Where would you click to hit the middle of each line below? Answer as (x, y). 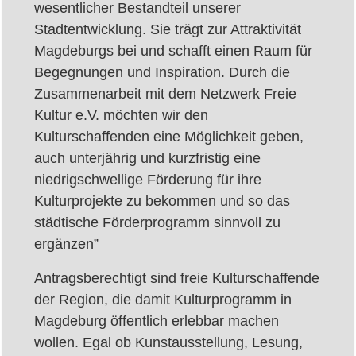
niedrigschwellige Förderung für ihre (148, 180)
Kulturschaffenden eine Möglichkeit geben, (169, 137)
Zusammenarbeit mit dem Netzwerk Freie (165, 94)
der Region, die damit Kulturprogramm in (163, 300)
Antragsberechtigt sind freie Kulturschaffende (177, 278)
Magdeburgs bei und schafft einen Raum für (173, 51)
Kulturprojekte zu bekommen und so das (162, 201)
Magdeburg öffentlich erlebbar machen (157, 321)
